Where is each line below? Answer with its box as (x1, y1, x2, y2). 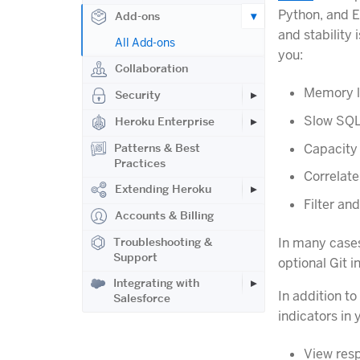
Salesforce (113, 291, 171, 305)
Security (115, 88, 161, 102)
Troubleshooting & (113, 235, 213, 249)
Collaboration (115, 61, 188, 76)
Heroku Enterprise (115, 114, 215, 129)
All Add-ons (115, 35, 175, 50)
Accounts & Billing (115, 208, 214, 223)
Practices (114, 156, 166, 170)
